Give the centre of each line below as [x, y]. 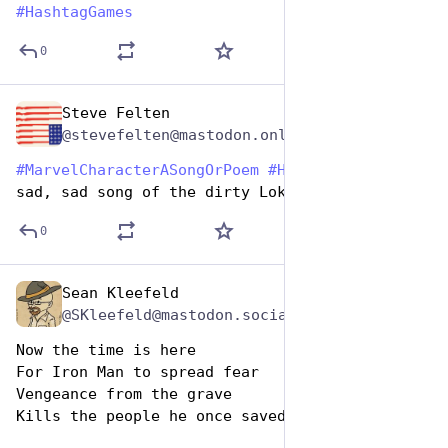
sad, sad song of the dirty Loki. [160, 192]
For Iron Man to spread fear [137, 372]
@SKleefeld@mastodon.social [179, 315]
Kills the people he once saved [151, 416]
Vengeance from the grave [124, 394]
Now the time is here [106, 350]
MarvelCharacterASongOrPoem [142, 170]
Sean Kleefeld [120, 293]
